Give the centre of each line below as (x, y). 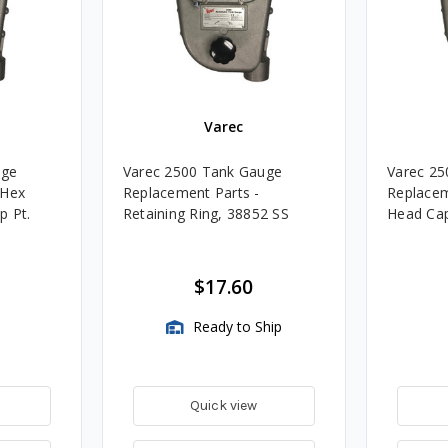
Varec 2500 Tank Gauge (202, 171)
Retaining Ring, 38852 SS (205, 213)
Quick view (224, 405)
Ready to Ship (235, 326)
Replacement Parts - (191, 192)
